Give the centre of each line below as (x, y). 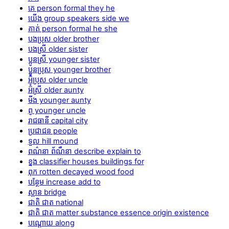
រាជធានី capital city (58, 120)
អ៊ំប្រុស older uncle (58, 79)
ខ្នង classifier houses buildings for (86, 161)
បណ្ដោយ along (51, 223)
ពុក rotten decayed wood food (81, 171)
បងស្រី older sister (58, 49)
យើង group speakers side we (78, 18)
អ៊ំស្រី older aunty (56, 90)
